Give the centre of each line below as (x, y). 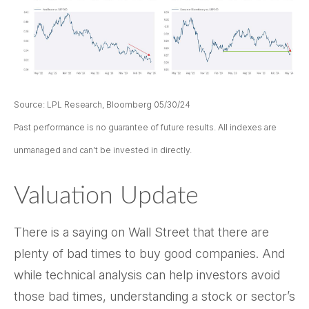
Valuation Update (106, 196)
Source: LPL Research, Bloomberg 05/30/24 (102, 105)
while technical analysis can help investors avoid (147, 275)
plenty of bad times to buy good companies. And (149, 254)
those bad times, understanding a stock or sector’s (154, 297)
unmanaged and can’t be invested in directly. (103, 150)
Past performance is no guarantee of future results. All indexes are (145, 128)
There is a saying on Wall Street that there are (141, 232)
